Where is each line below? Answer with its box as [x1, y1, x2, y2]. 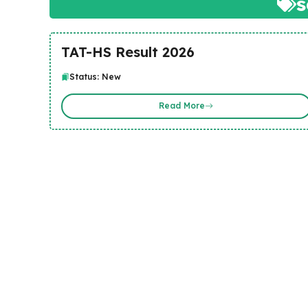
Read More [159, 100, 206, 111]
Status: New [69, 71, 121, 82]
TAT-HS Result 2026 [60, 43, 195, 60]
